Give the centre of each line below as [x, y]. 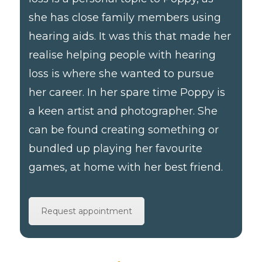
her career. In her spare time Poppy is [127, 92]
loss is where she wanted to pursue [122, 74]
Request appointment [87, 211]
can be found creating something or [124, 130]
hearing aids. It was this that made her [130, 36]
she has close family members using [125, 18]
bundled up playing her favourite [116, 149]
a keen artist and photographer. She [123, 111]
